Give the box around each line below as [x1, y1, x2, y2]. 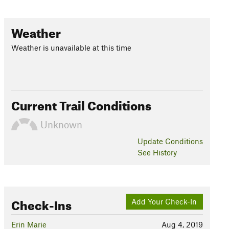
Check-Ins [11, 194, 72, 213]
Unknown [37, 118, 82, 130]
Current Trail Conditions [11, 94, 151, 113]
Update [137, 136, 165, 146]
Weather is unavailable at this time [11, 43, 131, 52]
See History [137, 148, 177, 157]
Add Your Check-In [131, 197, 197, 207]
